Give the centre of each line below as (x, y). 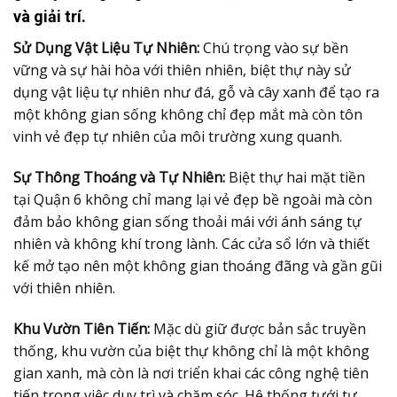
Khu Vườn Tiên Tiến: (82, 328)
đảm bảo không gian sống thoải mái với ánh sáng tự (187, 222)
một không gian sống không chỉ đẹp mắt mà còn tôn (188, 115)
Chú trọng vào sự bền (274, 48)
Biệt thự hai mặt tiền (295, 178)
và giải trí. (50, 17)
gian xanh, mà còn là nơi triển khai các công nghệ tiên (191, 373)
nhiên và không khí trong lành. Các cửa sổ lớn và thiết (191, 244)
